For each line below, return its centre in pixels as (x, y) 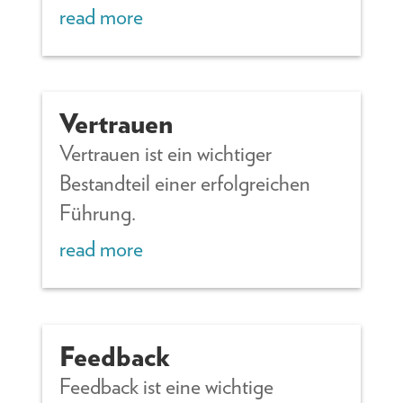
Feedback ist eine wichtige (167, 387)
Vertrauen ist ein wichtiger (166, 154)
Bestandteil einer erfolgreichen (185, 184)
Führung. (98, 213)
